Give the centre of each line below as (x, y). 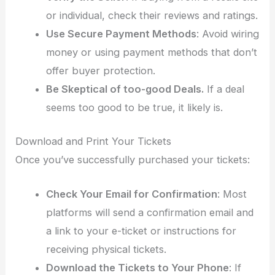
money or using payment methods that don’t (151, 52)
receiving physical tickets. (106, 250)
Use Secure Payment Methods (121, 34)
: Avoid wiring (227, 34)
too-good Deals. (163, 89)
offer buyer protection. (100, 71)
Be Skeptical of (84, 89)
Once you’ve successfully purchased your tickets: (133, 160)
